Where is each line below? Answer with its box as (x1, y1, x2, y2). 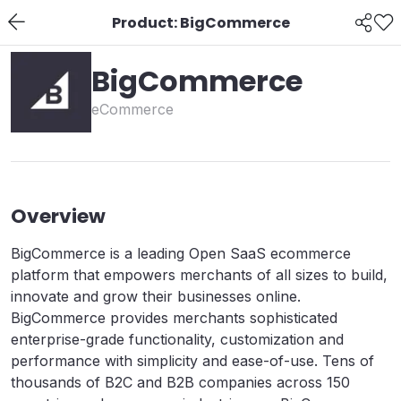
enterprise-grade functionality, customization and (11, 330, 344, 348)
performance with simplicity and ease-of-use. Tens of (11, 352, 374, 370)
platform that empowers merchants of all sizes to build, (11, 266, 388, 284)
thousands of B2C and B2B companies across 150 (11, 373, 350, 391)
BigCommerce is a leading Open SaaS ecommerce (11, 244, 351, 262)
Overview (11, 202, 106, 230)
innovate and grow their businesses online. (11, 287, 301, 305)
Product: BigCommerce (111, 12, 290, 33)
